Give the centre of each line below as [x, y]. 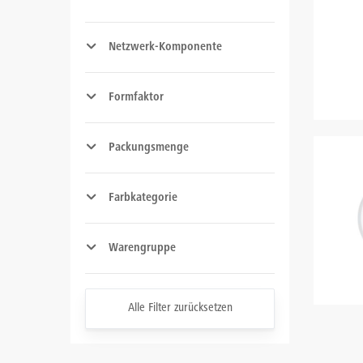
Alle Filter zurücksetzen [180, 308]
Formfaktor [136, 98]
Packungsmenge [148, 148]
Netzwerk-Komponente [165, 47]
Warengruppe [142, 248]
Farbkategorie [143, 198]
